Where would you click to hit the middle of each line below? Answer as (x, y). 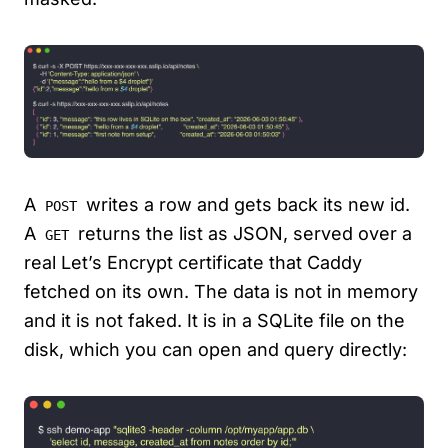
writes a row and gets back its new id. (245, 205)
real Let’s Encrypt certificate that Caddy (193, 263)
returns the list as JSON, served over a (242, 234)
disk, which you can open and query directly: (215, 350)
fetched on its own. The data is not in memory (221, 292)
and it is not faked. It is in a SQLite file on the (214, 321)
